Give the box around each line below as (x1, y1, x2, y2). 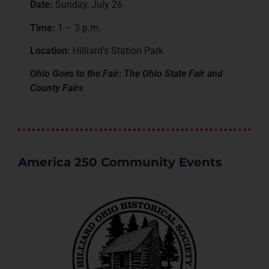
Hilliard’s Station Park (70, 45, 163, 57)
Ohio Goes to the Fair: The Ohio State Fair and (30, 68, 223, 80)
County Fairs (30, 82, 83, 94)
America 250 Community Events (18, 155, 222, 170)
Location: (30, 45, 70, 57)
